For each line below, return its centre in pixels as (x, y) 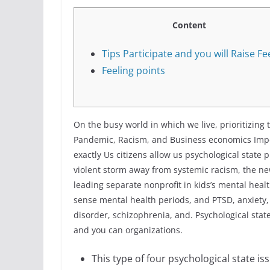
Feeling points (133, 71)
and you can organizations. (128, 230)
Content (189, 25)
